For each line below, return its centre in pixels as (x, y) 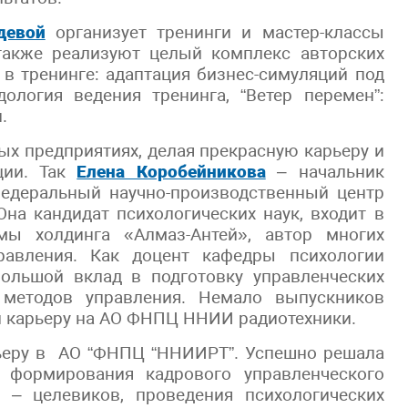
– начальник (331, 172)
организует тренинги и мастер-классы (214, 32)
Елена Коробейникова (171, 172)
